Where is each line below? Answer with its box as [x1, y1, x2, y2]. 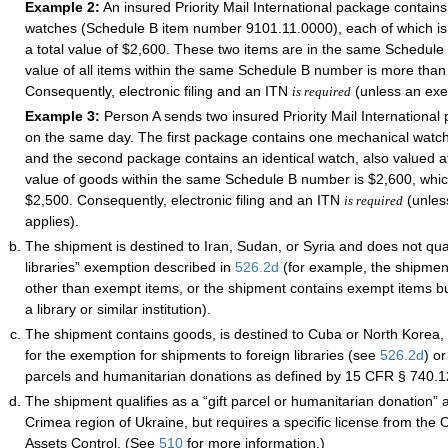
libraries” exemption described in [25, 259, 235, 276]
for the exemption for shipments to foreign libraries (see [25, 347, 380, 364]
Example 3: [25, 108, 100, 125]
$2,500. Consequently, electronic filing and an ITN [25, 192, 344, 209]
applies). [25, 213, 79, 230]
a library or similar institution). [25, 301, 211, 318]
